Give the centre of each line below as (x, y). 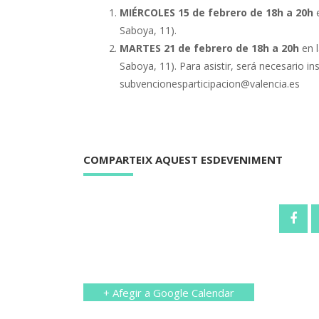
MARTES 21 (149, 48)
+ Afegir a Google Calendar (169, 292)
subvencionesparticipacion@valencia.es (210, 83)
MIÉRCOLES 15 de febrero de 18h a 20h (216, 12)
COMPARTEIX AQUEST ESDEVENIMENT (183, 160)
